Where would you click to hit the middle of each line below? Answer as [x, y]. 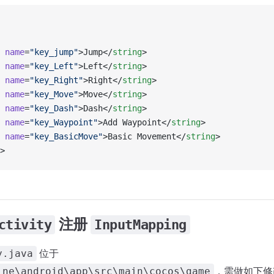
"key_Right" [56, 80]
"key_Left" [54, 66]
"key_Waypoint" [64, 122]
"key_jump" [54, 52]
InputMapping [140, 225]
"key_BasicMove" [66, 136]
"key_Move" [54, 94]
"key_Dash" [54, 108]
